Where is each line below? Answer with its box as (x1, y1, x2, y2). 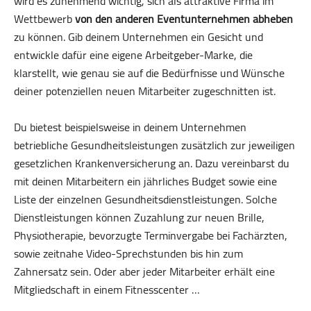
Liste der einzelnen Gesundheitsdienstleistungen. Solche (14, 189, 277, 210)
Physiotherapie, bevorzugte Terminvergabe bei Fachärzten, (14, 225, 287, 246)
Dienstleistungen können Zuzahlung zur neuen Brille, (14, 207, 264, 228)
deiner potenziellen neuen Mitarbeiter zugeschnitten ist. (14, 81, 276, 102)
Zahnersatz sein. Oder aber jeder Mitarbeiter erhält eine (14, 261, 275, 283)
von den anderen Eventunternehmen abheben (75, 8, 293, 30)
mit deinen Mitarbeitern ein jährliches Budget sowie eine (14, 171, 277, 192)
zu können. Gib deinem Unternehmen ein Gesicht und (14, 26, 263, 48)
